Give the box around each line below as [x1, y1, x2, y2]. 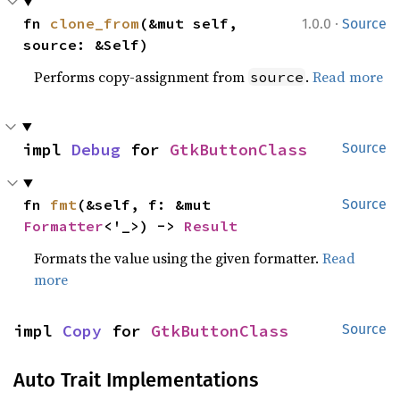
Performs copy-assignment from [34, 66, 249, 87]
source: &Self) [23, 35, 149, 54]
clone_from [50, 13, 140, 32]
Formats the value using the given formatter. [34, 247, 323, 268]
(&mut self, [139, 13, 238, 32]
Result [184, 216, 238, 235]
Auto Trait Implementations [13, 367, 258, 392]
